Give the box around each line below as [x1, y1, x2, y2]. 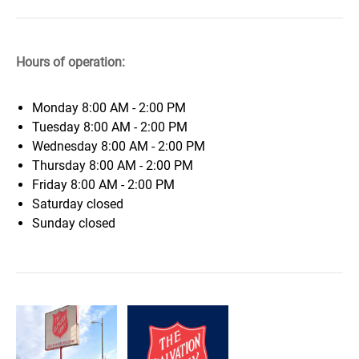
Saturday [32, 196, 87, 212]
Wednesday [32, 139, 101, 154]
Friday [32, 177, 71, 192]
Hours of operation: [16, 54, 125, 70]
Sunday [32, 216, 79, 231]
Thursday [32, 158, 89, 173]
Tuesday [32, 119, 83, 135]
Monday [32, 100, 82, 115]
